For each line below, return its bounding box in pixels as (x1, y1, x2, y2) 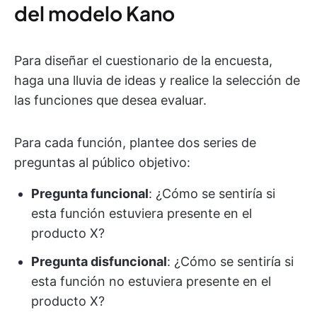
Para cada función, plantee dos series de (14, 135, 256, 150)
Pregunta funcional (31, 186, 149, 201)
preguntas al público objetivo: (14, 155, 190, 170)
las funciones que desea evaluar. (14, 93, 207, 108)
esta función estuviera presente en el (31, 206, 252, 221)
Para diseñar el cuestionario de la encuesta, (14, 53, 272, 68)
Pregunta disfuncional (31, 254, 167, 269)
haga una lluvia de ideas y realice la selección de (14, 73, 300, 88)
